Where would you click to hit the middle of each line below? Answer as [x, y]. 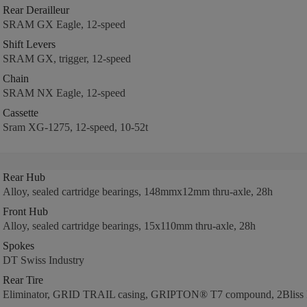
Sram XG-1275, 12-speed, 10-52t [75, 127]
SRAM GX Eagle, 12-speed [64, 24]
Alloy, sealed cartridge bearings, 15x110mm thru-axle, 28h [129, 226]
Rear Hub [24, 177]
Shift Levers [29, 44]
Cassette [20, 113]
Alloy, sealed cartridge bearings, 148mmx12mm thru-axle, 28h [137, 192]
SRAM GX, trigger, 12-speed [66, 59]
